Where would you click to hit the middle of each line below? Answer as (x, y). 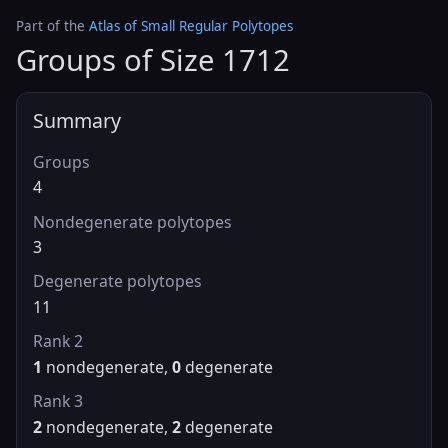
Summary (77, 121)
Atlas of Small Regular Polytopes (191, 26)
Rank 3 (58, 401)
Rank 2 (58, 341)
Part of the (52, 26)
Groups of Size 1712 (153, 60)
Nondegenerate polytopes (132, 221)
